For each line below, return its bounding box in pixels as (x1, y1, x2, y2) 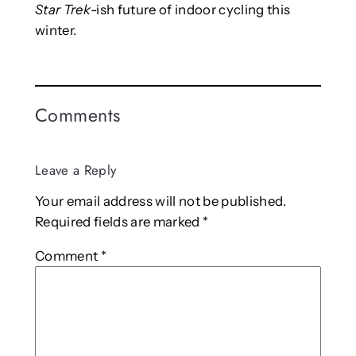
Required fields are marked (34, 214, 203, 230)
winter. (34, 21, 77, 38)
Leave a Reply (34, 160, 117, 180)
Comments (34, 101, 121, 129)
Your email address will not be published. (34, 193, 287, 210)
